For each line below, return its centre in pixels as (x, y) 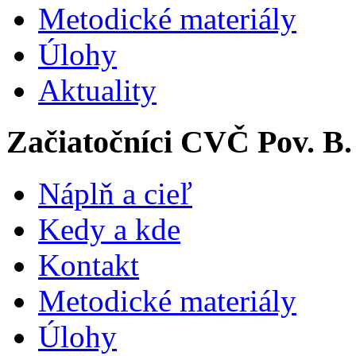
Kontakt (89, 265)
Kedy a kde (109, 229)
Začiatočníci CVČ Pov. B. (179, 141)
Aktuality (97, 91)
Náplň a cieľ (115, 193)
